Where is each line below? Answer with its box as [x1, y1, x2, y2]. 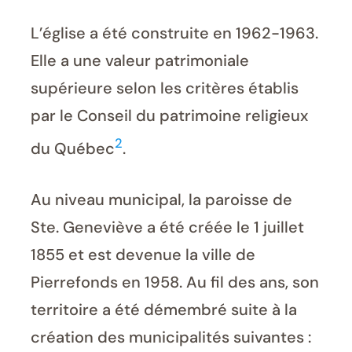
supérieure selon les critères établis [31, 78, 299, 99]
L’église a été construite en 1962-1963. [31, 23, 318, 44]
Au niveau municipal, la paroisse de [31, 189, 292, 210]
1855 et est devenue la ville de [31, 244, 255, 265]
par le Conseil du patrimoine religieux [31, 105, 308, 126]
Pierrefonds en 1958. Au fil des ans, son [31, 271, 319, 292]
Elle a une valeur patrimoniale [31, 50, 249, 71]
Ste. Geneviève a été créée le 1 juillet [31, 216, 304, 237]
